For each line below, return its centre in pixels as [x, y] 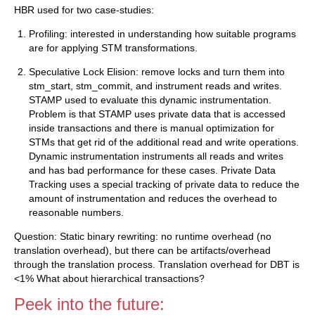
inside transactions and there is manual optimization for [152, 128]
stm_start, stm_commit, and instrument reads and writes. [155, 86]
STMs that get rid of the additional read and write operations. [164, 142]
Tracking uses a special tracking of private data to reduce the [164, 185]
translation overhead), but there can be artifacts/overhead [142, 251]
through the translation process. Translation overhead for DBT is [157, 265]
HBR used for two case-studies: [84, 10]
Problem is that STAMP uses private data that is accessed [157, 114]
